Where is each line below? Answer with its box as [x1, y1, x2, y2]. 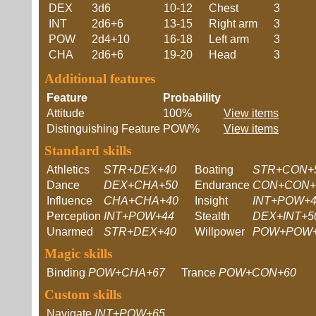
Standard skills [44, 143, 131, 158]
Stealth [195, 210, 230, 222]
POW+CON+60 [219, 267, 296, 279]
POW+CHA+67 [88, 267, 165, 279]
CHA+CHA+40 [104, 195, 178, 207]
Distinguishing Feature [47, 123, 160, 135]
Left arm [209, 33, 249, 45]
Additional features [44, 71, 155, 86]
